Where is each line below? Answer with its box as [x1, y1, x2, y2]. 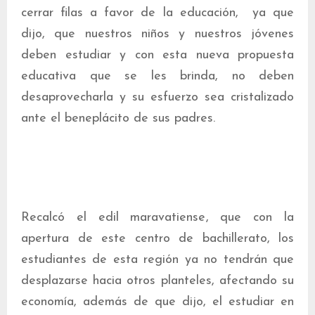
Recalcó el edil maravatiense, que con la [21, 211, 294, 224]
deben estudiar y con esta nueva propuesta [21, 49, 294, 62]
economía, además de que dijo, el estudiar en [21, 295, 294, 309]
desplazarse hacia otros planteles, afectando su [21, 274, 294, 288]
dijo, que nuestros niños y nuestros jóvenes [21, 27, 294, 41]
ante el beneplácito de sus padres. [21, 112, 215, 125]
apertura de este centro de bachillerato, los [21, 232, 294, 245]
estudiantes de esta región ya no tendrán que [21, 253, 294, 266]
